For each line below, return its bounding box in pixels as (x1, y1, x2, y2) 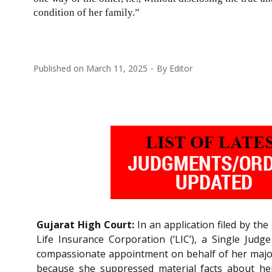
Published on (33, 62, 86, 74)
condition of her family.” (33, 6, 140, 18)
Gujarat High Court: (36, 218, 135, 232)
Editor (169, 62, 192, 74)
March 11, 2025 (86, 62, 148, 74)
